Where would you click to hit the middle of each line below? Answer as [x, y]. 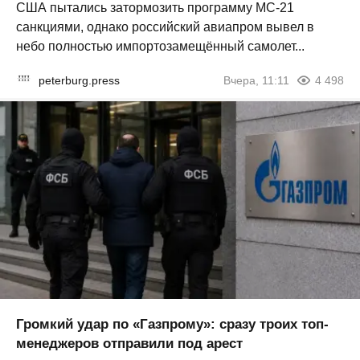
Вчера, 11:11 [256, 80]
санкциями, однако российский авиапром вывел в [165, 27]
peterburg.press [79, 80]
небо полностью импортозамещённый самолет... [160, 46]
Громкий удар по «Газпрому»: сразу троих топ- [172, 324]
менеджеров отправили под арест [129, 343]
